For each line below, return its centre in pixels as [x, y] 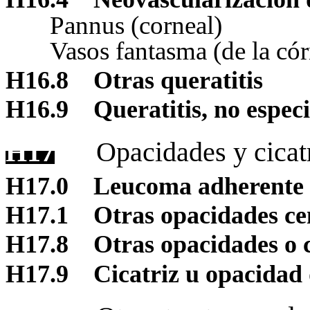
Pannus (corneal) [136, 26]
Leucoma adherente [199, 186]
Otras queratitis [178, 80]
